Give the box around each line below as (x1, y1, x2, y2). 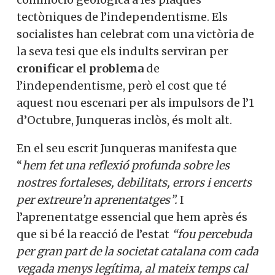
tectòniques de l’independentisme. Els (17, 9, 228, 24)
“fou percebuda (172, 227, 252, 241)
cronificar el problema (17, 61, 144, 76)
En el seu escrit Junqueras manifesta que (17, 141, 237, 155)
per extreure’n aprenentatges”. (17, 192, 177, 207)
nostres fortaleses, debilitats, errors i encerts (17, 175, 252, 190)
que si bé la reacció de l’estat (17, 227, 172, 241)
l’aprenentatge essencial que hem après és (17, 209, 247, 224)
